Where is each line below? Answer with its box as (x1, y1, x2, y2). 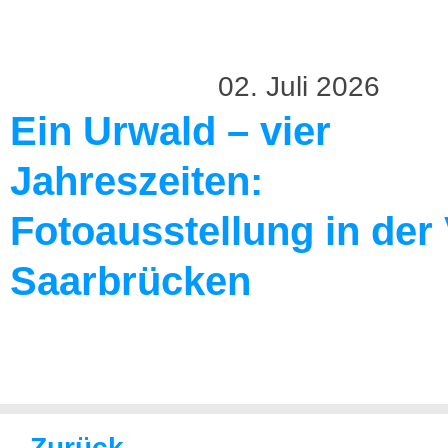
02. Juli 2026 (218, 71, 380, 102)
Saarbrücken (10, 259, 251, 303)
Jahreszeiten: (10, 159, 263, 203)
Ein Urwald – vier (10, 109, 331, 153)
